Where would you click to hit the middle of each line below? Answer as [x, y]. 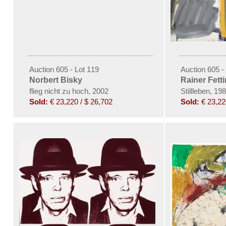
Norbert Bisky [55, 80]
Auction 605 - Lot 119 [64, 69]
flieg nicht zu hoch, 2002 [69, 91]
